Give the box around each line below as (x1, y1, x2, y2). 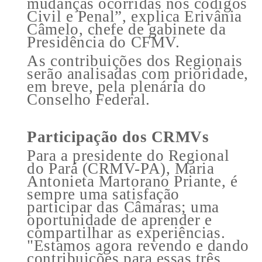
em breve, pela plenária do (27, 77, 206, 95)
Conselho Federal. (27, 90, 150, 108)
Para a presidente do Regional (27, 146, 230, 164)
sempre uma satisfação (27, 185, 180, 203)
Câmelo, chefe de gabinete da (27, 20, 226, 38)
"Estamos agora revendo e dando (27, 236, 249, 254)
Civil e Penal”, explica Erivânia (27, 7, 242, 25)
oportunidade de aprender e (27, 211, 212, 229)
